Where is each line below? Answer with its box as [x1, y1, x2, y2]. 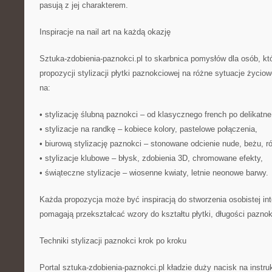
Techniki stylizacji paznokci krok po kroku [39, 236, 186, 245]
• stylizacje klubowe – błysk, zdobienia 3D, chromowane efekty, [39, 154, 263, 163]
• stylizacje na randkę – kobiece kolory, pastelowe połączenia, [39, 124, 257, 134]
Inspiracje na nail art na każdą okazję [39, 27, 171, 36]
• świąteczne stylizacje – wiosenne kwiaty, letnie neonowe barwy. [39, 168, 268, 177]
